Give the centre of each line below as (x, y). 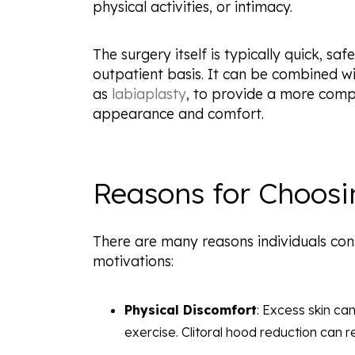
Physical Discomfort (191, 310)
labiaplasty (149, 94)
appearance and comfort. (178, 114)
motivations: (133, 261)
